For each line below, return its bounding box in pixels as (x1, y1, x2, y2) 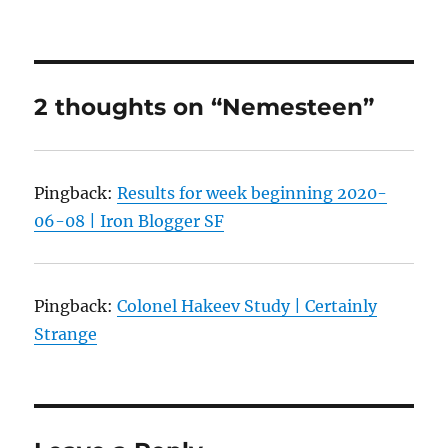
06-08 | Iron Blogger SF (34, 211, 225, 232)
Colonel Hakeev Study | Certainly (117, 296, 378, 317)
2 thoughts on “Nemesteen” (34, 93, 375, 122)
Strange (34, 324, 98, 345)
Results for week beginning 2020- (117, 183, 388, 204)
